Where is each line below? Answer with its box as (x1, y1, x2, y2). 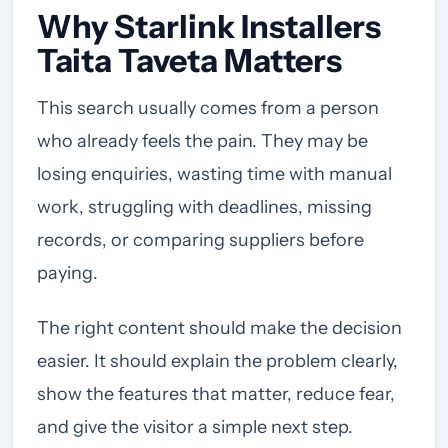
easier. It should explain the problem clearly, (37, 350, 398, 373)
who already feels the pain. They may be (37, 130, 368, 153)
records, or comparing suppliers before (37, 229, 364, 252)
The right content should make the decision (37, 317, 402, 340)
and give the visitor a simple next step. (37, 416, 353, 439)
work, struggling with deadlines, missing (37, 196, 372, 219)
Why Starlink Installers (37, 7, 381, 47)
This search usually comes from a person (37, 97, 379, 120)
